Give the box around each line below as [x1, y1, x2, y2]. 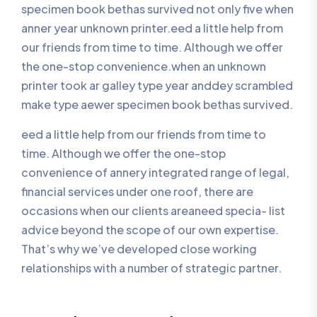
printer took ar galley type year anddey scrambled [21, 78, 293, 93]
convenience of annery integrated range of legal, [21, 165, 289, 180]
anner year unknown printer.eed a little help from [21, 21, 283, 35]
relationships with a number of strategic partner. [21, 260, 282, 275]
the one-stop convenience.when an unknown [21, 59, 266, 74]
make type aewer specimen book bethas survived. [21, 97, 293, 112]
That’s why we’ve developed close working [21, 241, 257, 256]
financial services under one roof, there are [21, 184, 253, 199]
